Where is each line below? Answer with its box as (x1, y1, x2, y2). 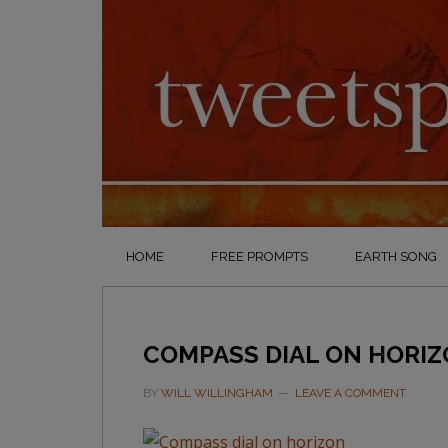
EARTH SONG (355, 249, 437, 264)
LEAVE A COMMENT (295, 386, 406, 400)
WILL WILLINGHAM (161, 386, 273, 400)
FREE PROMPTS (211, 249, 308, 264)
